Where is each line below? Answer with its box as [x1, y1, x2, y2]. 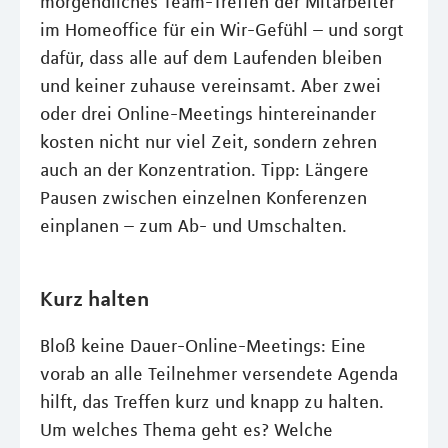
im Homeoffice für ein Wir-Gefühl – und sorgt [40, 19, 404, 41]
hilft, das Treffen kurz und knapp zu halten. [40, 391, 384, 413]
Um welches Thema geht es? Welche [40, 419, 333, 441]
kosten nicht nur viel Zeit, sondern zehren [40, 131, 377, 153]
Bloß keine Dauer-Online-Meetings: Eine [40, 335, 366, 357]
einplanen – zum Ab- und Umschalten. [40, 215, 347, 237]
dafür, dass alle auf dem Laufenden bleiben [40, 47, 382, 69]
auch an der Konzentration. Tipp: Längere [40, 159, 369, 181]
